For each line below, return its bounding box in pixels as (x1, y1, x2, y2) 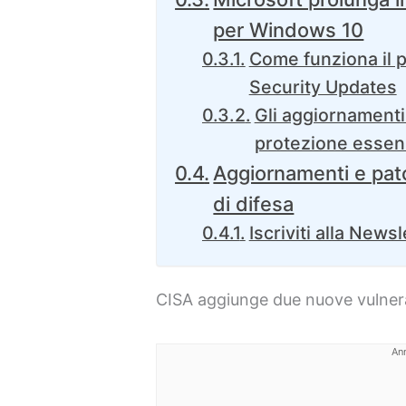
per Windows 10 (213, 18, 364, 43)
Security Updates (248, 76, 397, 99)
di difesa (213, 192, 295, 217)
